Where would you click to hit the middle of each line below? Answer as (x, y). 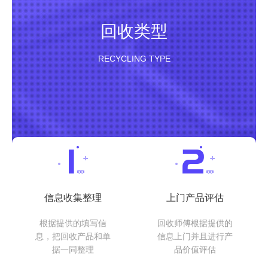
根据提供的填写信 (73, 223)
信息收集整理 (73, 198)
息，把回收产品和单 (73, 237)
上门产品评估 (195, 198)
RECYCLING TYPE (134, 59)
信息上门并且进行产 (195, 237)
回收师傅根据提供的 (195, 223)
